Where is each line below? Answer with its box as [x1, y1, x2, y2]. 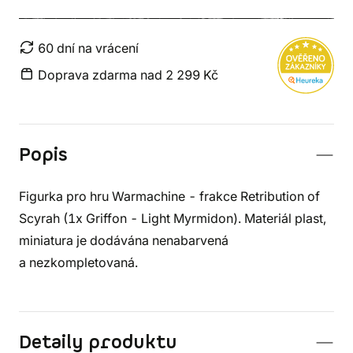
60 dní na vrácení [38, 40, 139, 56]
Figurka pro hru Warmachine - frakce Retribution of [19, 188, 320, 204]
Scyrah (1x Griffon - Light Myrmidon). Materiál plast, [19, 210, 326, 226]
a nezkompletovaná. [19, 255, 138, 270]
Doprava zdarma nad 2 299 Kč [38, 67, 218, 83]
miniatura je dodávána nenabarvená [19, 232, 229, 248]
